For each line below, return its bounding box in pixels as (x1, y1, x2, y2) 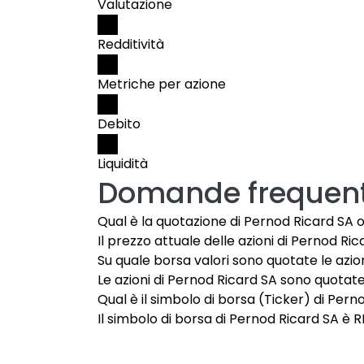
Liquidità (97, 154, 148, 173)
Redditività (97, 35, 164, 54)
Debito (97, 115, 141, 133)
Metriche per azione (97, 75, 226, 93)
